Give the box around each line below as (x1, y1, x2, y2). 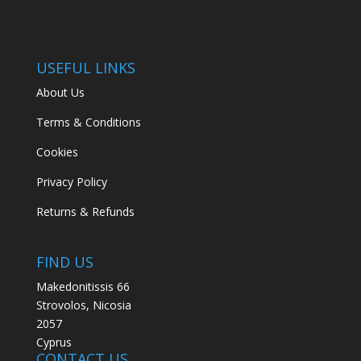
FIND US (35, 251, 93, 272)
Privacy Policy (35, 174, 107, 190)
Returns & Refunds (35, 204, 135, 220)
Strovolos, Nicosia (35, 297, 131, 313)
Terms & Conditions (35, 114, 141, 131)
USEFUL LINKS (35, 58, 135, 78)
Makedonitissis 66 (35, 278, 130, 294)
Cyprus (35, 334, 72, 350)
